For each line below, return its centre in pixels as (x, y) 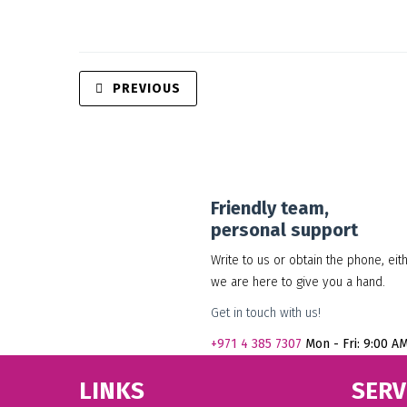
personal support (284, 230)
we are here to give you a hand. (298, 282)
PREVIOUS (147, 89)
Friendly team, (270, 208)
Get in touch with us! (266, 313)
